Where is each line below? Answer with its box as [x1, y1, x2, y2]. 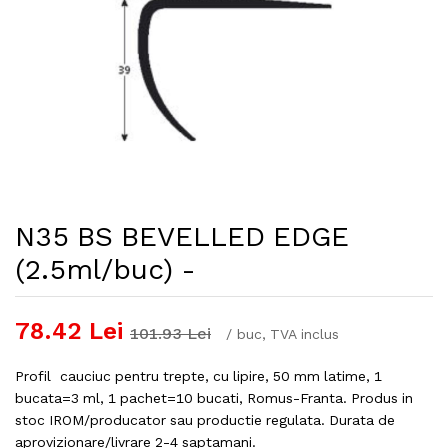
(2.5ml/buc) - [15, 253, 196, 287]
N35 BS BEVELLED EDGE [15, 220, 349, 254]
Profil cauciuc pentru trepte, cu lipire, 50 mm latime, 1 [15, 368, 382, 385]
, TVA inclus [262, 326, 339, 343]
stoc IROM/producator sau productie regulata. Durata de [15, 412, 395, 429]
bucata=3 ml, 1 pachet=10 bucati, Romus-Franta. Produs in [15, 390, 413, 407]
